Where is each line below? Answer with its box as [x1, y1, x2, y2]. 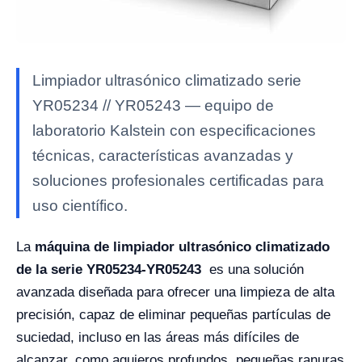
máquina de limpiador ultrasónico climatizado [35, 239, 330, 255]
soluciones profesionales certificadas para [32, 172, 324, 189]
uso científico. [32, 197, 128, 214]
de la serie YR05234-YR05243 [16, 262, 205, 277]
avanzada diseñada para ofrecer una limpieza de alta [16, 284, 335, 300]
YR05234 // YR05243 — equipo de [32, 97, 274, 114]
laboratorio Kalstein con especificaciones [32, 122, 316, 139]
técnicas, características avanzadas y [32, 147, 293, 164]
